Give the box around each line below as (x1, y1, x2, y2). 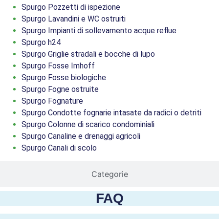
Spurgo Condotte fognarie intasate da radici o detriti (22, 108, 201, 117)
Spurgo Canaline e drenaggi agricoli (22, 131, 140, 141)
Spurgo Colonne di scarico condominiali (22, 119, 154, 129)
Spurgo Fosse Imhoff (22, 61, 95, 70)
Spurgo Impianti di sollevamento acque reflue (22, 25, 176, 35)
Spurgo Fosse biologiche (22, 72, 106, 82)
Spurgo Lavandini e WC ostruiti (22, 14, 126, 23)
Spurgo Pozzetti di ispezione (22, 2, 120, 12)
